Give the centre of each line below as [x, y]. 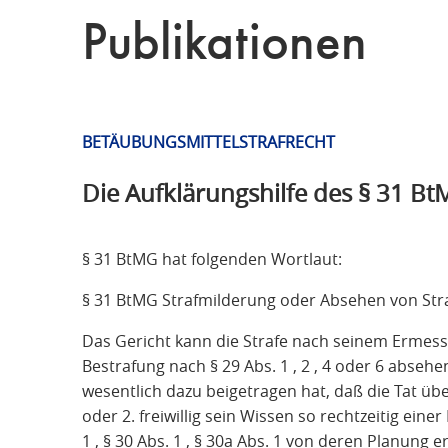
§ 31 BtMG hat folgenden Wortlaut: [212, 258]
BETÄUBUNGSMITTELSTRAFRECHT [208, 141]
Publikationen [224, 45]
